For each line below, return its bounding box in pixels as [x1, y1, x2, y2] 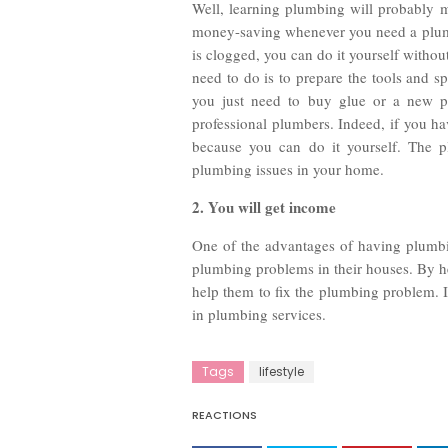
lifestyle [259, 363, 304, 381]
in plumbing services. [192, 304, 326, 325]
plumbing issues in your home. [192, 159, 384, 180]
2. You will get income [192, 196, 336, 219]
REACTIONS [192, 407, 257, 424]
